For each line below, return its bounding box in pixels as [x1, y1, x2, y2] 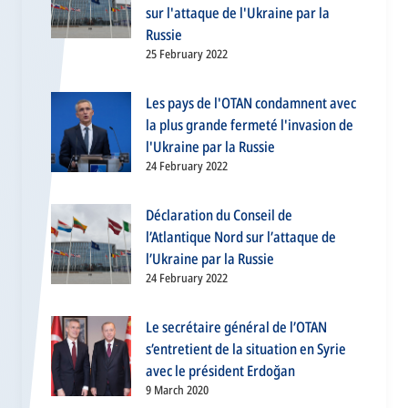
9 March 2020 [146, 382, 209, 399]
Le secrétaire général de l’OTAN [146, 317, 327, 338]
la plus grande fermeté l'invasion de [146, 115, 353, 136]
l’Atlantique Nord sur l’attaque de [146, 227, 336, 248]
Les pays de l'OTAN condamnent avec [146, 93, 356, 114]
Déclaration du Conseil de [146, 205, 292, 226]
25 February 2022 [146, 46, 228, 63]
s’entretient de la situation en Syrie [146, 339, 346, 360]
